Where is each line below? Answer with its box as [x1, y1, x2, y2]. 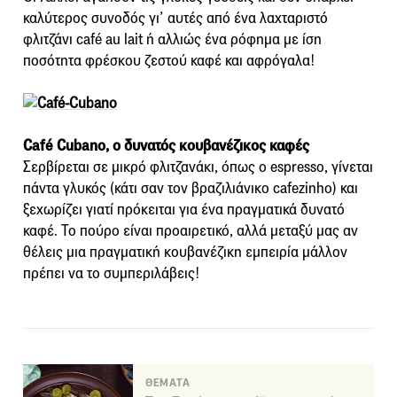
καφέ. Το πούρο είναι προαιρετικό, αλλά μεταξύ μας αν [23, 222, 358, 241]
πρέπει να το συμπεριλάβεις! [23, 264, 200, 284]
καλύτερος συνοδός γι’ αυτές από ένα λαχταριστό [23, 9, 328, 28]
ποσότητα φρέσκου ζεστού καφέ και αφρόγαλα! [23, 51, 315, 71]
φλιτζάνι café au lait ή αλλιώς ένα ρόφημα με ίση [23, 30, 322, 50]
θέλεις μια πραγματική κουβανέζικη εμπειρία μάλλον [23, 243, 347, 262]
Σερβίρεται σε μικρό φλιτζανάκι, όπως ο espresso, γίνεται [23, 158, 373, 177]
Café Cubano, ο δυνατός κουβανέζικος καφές [23, 136, 309, 156]
